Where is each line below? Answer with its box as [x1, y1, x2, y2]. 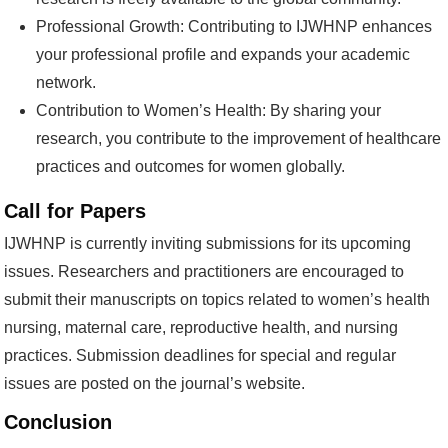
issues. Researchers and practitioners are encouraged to [4, 262, 404, 280]
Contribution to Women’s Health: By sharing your [36, 101, 381, 119]
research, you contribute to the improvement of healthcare [36, 129, 441, 147]
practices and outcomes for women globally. [36, 157, 345, 175]
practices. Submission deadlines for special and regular [4, 346, 396, 364]
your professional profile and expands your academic [36, 45, 410, 63]
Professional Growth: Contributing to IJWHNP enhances [36, 17, 432, 35]
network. [36, 73, 96, 91]
